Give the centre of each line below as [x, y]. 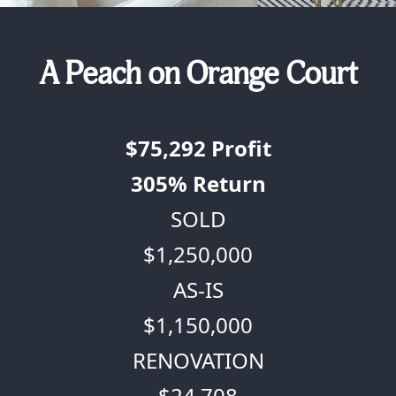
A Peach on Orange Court [198, 74]
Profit [238, 148]
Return [226, 183]
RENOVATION [198, 360]
